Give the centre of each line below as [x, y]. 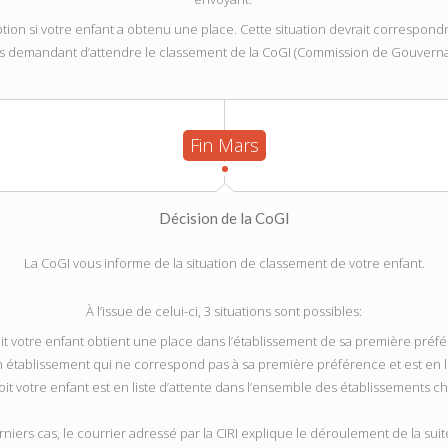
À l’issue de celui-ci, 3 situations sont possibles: [224, 311]
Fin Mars [224, 145]
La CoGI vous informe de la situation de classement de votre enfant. [224, 263]
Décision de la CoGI [224, 218]
